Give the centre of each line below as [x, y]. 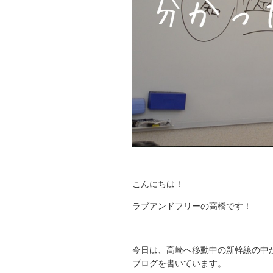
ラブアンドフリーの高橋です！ [192, 206]
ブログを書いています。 [179, 263]
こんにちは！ [158, 184]
